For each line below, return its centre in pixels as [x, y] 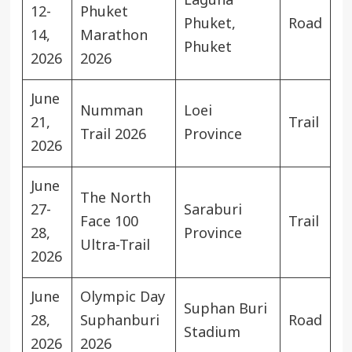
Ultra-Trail [115, 245]
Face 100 [109, 222]
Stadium [212, 332]
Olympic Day [122, 297]
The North [115, 198]
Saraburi [213, 210]
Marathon [114, 35]
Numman [111, 111]
